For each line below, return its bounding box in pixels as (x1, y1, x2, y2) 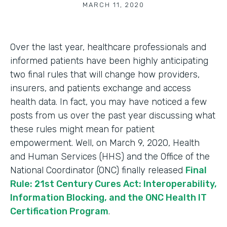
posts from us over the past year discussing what (10, 110, 215, 121)
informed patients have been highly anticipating (10, 55, 208, 66)
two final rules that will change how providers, (10, 69, 200, 80)
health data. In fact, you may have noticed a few (10, 96, 207, 107)
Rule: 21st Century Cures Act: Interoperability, (10, 178, 217, 190)
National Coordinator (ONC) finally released (10, 165, 185, 176)
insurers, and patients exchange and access (10, 83, 191, 94)
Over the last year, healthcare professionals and (10, 42, 206, 53)
